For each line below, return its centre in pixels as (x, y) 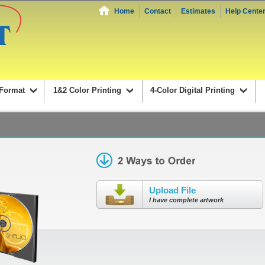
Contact (158, 11)
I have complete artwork (186, 200)
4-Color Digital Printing (192, 90)
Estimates (198, 11)
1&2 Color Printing (87, 90)
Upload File (172, 190)
